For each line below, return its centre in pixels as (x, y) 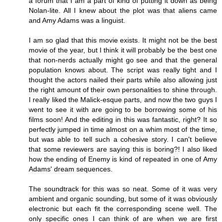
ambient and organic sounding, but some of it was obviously (123, 198)
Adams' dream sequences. (71, 169)
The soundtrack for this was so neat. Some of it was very (123, 189)
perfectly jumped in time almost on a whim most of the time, (123, 129)
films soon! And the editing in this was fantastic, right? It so (123, 119)
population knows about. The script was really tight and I (123, 70)
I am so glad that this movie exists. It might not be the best (123, 40)
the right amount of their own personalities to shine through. (123, 89)
